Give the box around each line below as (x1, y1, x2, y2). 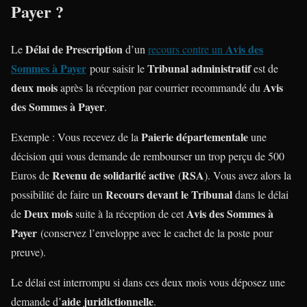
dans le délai (235, 187, 288, 202)
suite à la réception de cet (73, 206, 186, 221)
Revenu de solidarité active (52, 167, 175, 184)
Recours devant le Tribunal (106, 186, 235, 203)
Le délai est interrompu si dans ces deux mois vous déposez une (11, 275, 285, 290)
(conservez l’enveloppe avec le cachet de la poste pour (37, 225, 273, 241)
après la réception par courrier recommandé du (58, 80, 263, 95)
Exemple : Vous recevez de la (11, 130, 141, 145)
